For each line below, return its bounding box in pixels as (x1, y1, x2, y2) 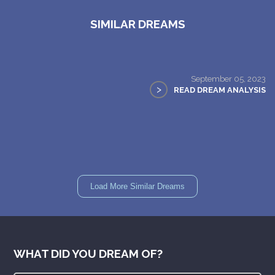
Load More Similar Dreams (90, 181, 185, 191)
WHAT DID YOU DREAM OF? (14, 246, 163, 260)
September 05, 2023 (191, 73, 266, 83)
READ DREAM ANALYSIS (174, 85, 266, 95)
